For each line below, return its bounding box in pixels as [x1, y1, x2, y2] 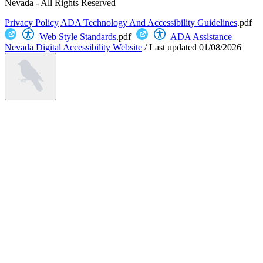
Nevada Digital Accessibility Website [5, 42, 142, 52]
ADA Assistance [170, 31, 232, 42]
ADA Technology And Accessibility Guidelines [60, 17, 237, 28]
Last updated [149, 42, 197, 52]
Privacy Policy [5, 17, 59, 28]
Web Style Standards [39, 31, 116, 42]
